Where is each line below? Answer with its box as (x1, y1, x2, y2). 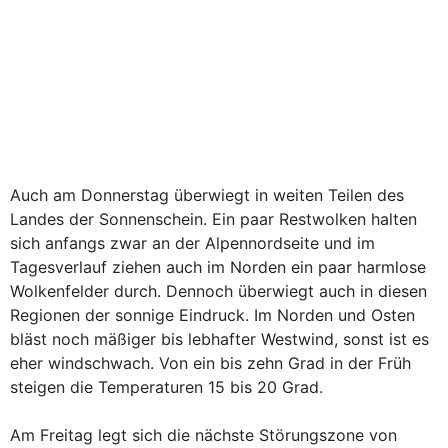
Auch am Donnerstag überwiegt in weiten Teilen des (10, 185, 404, 205)
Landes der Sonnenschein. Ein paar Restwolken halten (10, 209, 417, 229)
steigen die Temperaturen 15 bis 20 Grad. (10, 377, 323, 397)
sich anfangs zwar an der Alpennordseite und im (10, 233, 375, 253)
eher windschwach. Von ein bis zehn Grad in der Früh (10, 353, 411, 373)
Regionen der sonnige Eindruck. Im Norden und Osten (10, 305, 415, 325)
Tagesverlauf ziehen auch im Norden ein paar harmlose (10, 257, 426, 277)
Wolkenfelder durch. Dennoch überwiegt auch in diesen (10, 281, 427, 301)
